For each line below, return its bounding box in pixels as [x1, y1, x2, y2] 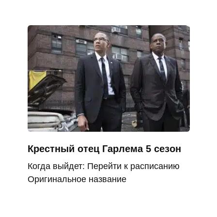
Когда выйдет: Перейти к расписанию [27, 161, 180, 171]
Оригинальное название [27, 174, 126, 185]
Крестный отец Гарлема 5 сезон [27, 143, 181, 155]
